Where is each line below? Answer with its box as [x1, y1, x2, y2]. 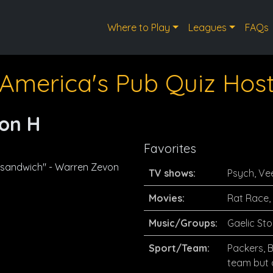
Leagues [188, 21, 227, 34]
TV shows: [149, 167, 196, 179]
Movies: [149, 192, 185, 204]
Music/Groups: [149, 217, 218, 229]
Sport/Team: [149, 242, 210, 254]
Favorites [144, 141, 196, 156]
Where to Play [107, 21, 171, 34]
